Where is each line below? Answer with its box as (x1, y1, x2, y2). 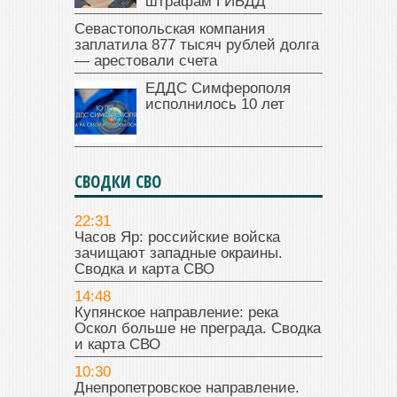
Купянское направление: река (74, 304, 278, 322)
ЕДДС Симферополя (145, 80, 291, 97)
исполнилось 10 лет (145, 96, 284, 113)
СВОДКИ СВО (74, 170, 161, 194)
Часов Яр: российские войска (74, 229, 280, 246)
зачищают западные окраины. (74, 245, 283, 262)
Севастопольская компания (74, 20, 265, 38)
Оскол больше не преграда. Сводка (74, 320, 321, 338)
